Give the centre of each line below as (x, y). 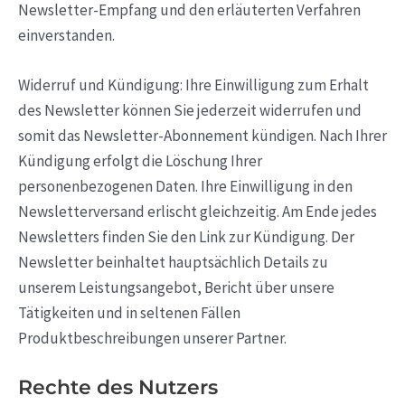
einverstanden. (66, 35)
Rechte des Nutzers (118, 388)
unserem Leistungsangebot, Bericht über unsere (176, 288)
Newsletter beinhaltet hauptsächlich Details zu (173, 263)
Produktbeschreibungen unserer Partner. (152, 339)
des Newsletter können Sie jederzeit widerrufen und (190, 111)
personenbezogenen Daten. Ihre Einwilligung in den (185, 187)
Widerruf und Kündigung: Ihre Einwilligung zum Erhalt (193, 85)
